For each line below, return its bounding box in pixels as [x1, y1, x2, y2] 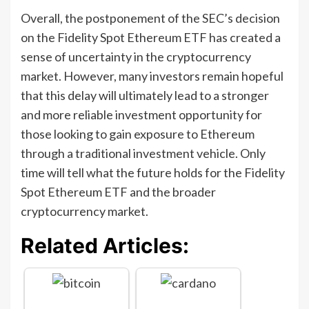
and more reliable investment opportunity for [21, 106, 262, 122]
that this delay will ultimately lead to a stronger [21, 87, 269, 103]
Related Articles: [21, 232, 189, 258]
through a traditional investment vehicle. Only [21, 145, 266, 161]
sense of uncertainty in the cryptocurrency [21, 48, 251, 64]
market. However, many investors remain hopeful [21, 68, 283, 83]
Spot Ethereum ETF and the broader [21, 183, 216, 199]
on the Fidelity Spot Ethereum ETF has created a [21, 29, 281, 45]
